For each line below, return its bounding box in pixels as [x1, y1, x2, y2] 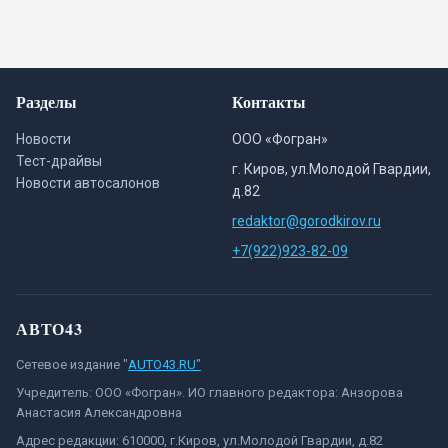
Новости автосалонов [16, 175, 160, 191]
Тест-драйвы [16, 153, 102, 169]
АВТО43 [16, 317, 83, 340]
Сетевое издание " [16, 357, 128, 372]
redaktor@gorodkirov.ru [232, 213, 381, 229]
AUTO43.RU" [128, 357, 201, 372]
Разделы [16, 90, 77, 113]
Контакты [232, 90, 306, 113]
